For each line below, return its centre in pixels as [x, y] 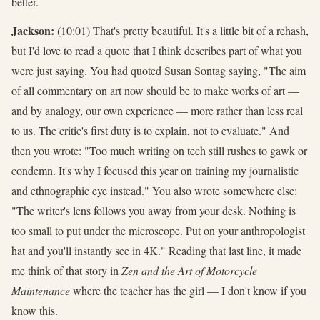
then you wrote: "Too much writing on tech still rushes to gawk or [159, 150]
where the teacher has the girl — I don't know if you [188, 290]
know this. [35, 310]
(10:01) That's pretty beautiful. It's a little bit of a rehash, [181, 30]
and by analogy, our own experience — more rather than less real [157, 110]
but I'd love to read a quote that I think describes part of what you [157, 50]
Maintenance [41, 290]
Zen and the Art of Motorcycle [189, 270]
